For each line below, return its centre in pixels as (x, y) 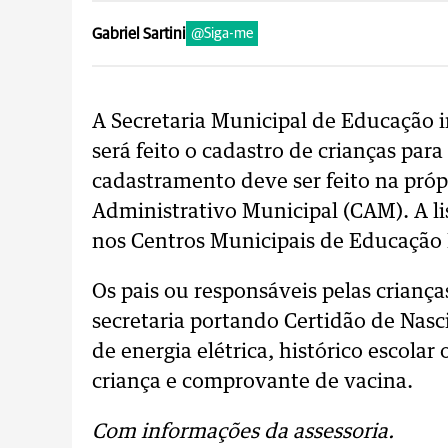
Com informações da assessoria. (243, 432)
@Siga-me (222, 33)
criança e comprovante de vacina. (252, 382)
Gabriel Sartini (139, 33)
